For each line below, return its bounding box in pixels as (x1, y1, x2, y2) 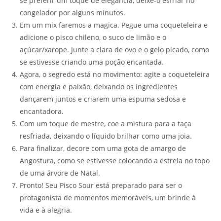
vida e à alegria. (20, 205, 72, 215)
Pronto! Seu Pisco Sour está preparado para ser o (20, 181, 182, 190)
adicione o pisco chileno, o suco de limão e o (20, 33, 166, 42)
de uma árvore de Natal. (20, 168, 100, 178)
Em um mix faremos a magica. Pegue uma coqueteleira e (20, 20, 208, 30)
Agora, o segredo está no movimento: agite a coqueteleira (20, 70, 210, 79)
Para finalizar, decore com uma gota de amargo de (20, 144, 186, 153)
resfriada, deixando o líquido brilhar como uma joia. (20, 131, 192, 141)
